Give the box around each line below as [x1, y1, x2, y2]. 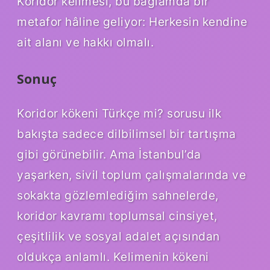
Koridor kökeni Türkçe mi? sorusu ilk [17, 106, 221, 121]
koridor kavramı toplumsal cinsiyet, [17, 209, 218, 224]
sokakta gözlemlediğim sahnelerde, [17, 188, 219, 203]
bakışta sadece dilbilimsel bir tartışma [17, 127, 236, 142]
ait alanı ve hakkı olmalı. [17, 34, 154, 49]
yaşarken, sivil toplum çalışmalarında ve [17, 168, 246, 183]
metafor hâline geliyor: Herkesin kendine [17, 14, 247, 29]
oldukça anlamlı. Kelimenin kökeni [17, 250, 209, 265]
